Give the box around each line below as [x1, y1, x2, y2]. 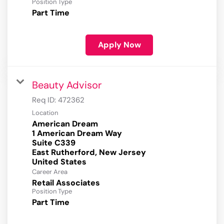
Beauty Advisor [32, 78, 101, 92]
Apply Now [97, 39, 141, 50]
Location [32, 108, 58, 117]
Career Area [32, 167, 67, 176]
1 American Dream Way [32, 128, 122, 139]
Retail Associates [32, 177, 100, 188]
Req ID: [32, 95, 58, 105]
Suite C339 [32, 137, 75, 148]
